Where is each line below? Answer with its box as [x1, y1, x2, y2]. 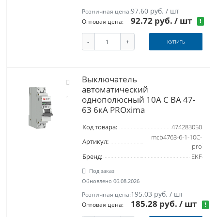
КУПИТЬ [167, 38, 185, 45]
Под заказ [89, 167, 115, 175]
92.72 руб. [131, 15, 175, 26]
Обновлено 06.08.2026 [81, 177, 139, 185]
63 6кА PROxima [81, 104, 145, 116]
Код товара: [82, 123, 117, 132]
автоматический [81, 84, 148, 95]
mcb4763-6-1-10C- [151, 133, 202, 142]
